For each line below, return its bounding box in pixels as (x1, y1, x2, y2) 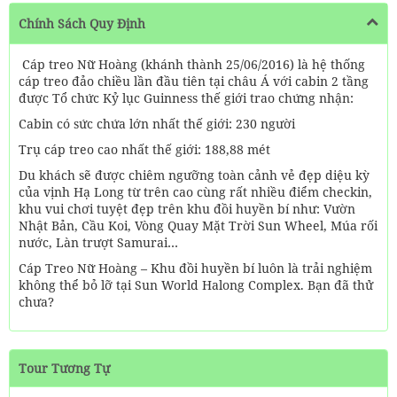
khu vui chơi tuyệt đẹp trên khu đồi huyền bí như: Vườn (19, 200, 355, 217)
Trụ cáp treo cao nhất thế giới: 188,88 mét (19, 141, 270, 158)
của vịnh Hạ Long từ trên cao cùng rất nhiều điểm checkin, (19, 183, 372, 200)
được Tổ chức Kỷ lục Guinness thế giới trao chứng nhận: (19, 90, 354, 106)
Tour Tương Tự (19, 360, 110, 377)
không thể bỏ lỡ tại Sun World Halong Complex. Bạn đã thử (19, 276, 373, 293)
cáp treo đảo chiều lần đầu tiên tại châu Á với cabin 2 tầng (19, 73, 369, 90)
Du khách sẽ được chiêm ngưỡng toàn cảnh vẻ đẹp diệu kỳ (19, 167, 370, 183)
